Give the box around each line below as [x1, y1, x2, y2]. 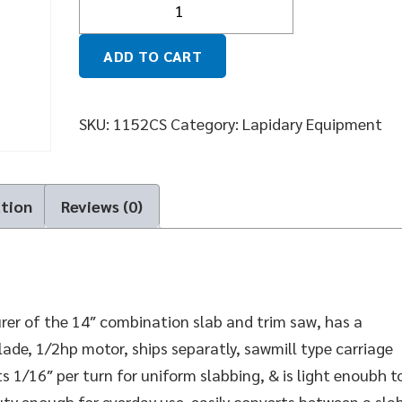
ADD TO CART [103, 46, 202, 66]
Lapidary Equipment [242, 112, 383, 134]
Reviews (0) [61, 196, 143, 217]
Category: [170, 112, 243, 134]
